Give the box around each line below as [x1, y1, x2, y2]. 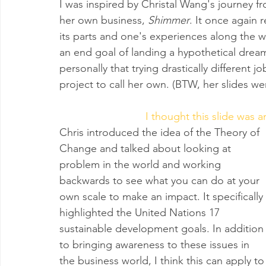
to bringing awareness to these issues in [59, 238, 252, 252]
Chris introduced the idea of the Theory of [59, 126, 262, 140]
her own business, [59, 14, 148, 27]
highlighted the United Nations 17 [59, 206, 223, 220]
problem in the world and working [59, 158, 224, 172]
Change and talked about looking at [59, 142, 234, 156]
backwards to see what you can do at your [59, 174, 262, 188]
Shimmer [148, 14, 189, 27]
